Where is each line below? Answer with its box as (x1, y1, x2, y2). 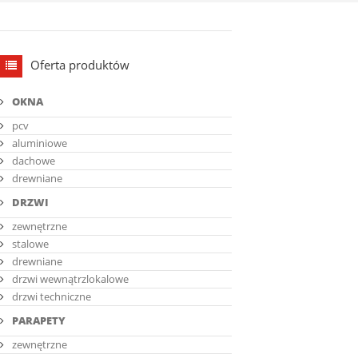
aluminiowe (12, 136, 67, 150)
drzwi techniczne (12, 289, 91, 304)
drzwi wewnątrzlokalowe (12, 272, 129, 286)
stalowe (12, 237, 49, 251)
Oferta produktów (30, 57, 129, 73)
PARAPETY (12, 313, 66, 328)
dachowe (12, 153, 55, 168)
